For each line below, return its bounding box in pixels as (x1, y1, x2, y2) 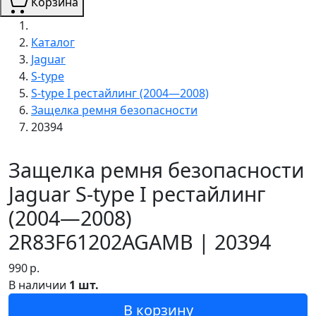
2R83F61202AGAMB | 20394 (8, 227, 271, 255)
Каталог (31, 34, 75, 50)
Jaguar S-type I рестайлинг (8, 179, 265, 207)
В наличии (8, 276, 69, 293)
